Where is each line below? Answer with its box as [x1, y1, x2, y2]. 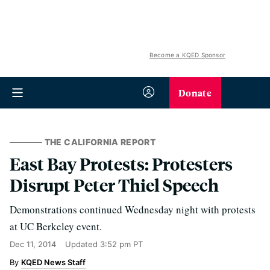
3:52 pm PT [100, 239, 143, 249]
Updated [65, 239, 100, 249]
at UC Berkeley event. [10, 219, 102, 233]
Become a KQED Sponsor [149, 51, 225, 58]
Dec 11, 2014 [10, 239, 56, 249]
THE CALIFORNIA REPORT [44, 137, 156, 147]
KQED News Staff [21, 257, 86, 267]
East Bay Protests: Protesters [10, 152, 233, 175]
